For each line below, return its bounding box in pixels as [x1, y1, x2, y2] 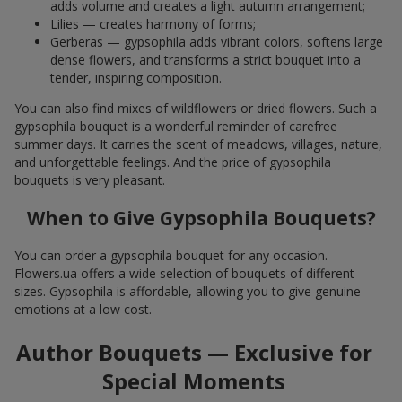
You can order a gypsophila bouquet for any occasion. [14, 247, 328, 265]
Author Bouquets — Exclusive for [15, 337, 372, 368]
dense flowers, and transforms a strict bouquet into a [50, 50, 361, 68]
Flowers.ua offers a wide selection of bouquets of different [14, 265, 354, 283]
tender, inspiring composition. [50, 68, 222, 86]
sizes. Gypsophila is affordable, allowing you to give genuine [14, 283, 361, 301]
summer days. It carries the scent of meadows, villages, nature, [14, 135, 382, 153]
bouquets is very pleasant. [14, 170, 165, 188]
